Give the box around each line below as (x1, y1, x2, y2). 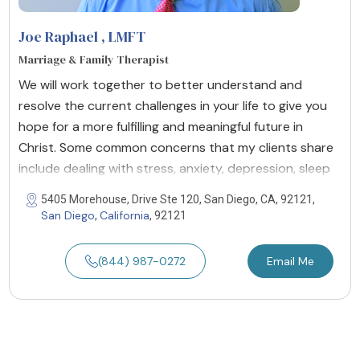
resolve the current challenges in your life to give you (18, 96, 327, 114)
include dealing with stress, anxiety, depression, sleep (18, 159, 330, 177)
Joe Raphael (18, 26, 98, 47)
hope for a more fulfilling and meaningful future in (18, 117, 303, 135)
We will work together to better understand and (18, 76, 302, 93)
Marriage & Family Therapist (18, 51, 169, 67)
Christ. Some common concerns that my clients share (18, 138, 333, 156)
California (100, 207, 149, 223)
